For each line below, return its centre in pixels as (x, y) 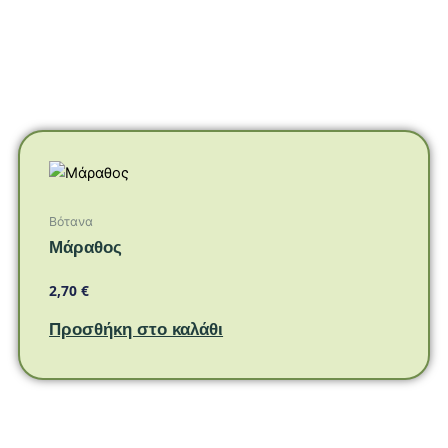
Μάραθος (86, 248)
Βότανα (71, 222)
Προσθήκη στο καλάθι (136, 330)
